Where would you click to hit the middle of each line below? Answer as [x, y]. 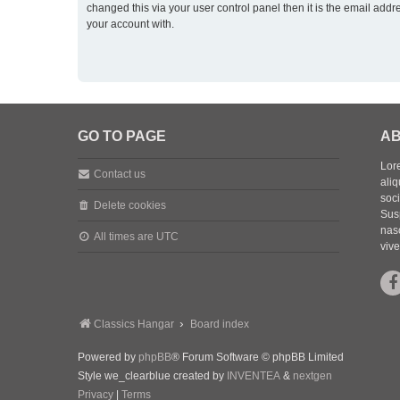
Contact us [120, 174]
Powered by [108, 357]
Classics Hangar [134, 324]
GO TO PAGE [122, 136]
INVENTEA [254, 376]
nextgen [312, 376]
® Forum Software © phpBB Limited [258, 357]
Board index [220, 324]
